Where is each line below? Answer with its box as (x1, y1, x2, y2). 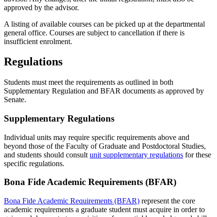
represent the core (139, 197, 195, 205)
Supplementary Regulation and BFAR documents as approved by (4, 87, 204, 95)
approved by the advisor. (4, 3, 79, 12)
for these (183, 150, 211, 159)
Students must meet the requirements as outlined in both (4, 78, 173, 87)
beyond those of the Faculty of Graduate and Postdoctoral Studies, (4, 141, 206, 150)
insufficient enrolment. (4, 37, 72, 46)
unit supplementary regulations (90, 150, 183, 159)
